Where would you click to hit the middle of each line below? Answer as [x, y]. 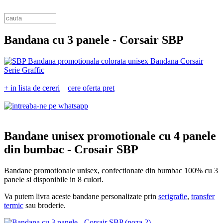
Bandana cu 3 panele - [60, 40]
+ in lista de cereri [32, 88]
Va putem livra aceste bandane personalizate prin [81, 196]
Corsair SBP [150, 40]
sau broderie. [45, 205]
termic [14, 205]
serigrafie [173, 196]
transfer [203, 196]
